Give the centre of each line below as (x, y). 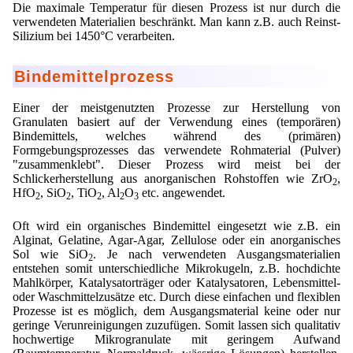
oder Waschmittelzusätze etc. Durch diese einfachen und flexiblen (176, 296)
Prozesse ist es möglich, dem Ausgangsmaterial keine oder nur (176, 310)
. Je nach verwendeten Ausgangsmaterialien (217, 254)
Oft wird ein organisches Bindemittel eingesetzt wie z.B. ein (176, 225)
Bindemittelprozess (94, 77)
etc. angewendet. (182, 192)
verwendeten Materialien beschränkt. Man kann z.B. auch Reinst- (176, 22)
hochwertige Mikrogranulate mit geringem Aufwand (176, 339)
